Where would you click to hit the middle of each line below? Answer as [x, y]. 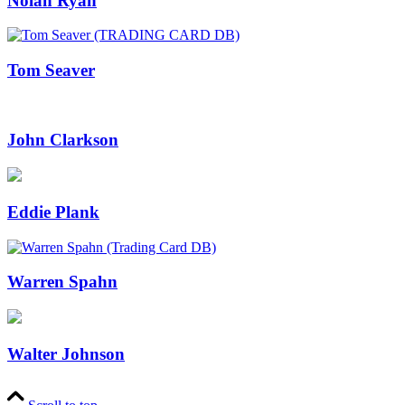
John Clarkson [63, 140]
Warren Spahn [62, 282]
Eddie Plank [53, 212]
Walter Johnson [66, 353]
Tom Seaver [51, 71]
